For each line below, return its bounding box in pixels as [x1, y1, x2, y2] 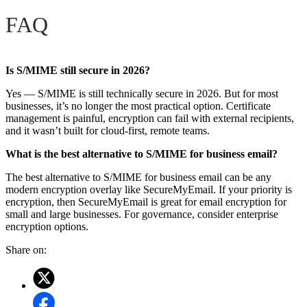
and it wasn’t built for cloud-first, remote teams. [5, 124, 210, 136]
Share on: [5, 243, 47, 256]
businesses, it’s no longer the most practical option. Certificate [5, 99, 271, 112]
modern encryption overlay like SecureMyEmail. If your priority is [5, 183, 292, 195]
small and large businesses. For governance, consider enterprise [5, 208, 278, 220]
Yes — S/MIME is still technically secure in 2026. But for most [5, 87, 278, 99]
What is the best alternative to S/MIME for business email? [5, 147, 278, 160]
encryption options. [5, 220, 88, 232]
